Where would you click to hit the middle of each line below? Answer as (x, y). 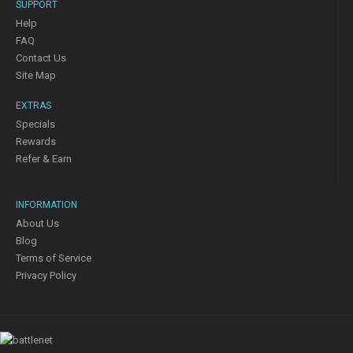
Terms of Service (54, 258)
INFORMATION (46, 204)
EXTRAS (33, 105)
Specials (35, 124)
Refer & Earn (44, 158)
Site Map (36, 75)
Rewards (36, 141)
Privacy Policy (46, 275)
